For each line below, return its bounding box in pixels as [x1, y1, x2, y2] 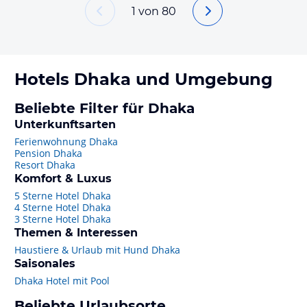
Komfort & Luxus [14, 172, 112, 185]
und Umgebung [131, 69, 273, 89]
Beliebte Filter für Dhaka [14, 100, 195, 116]
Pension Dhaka [14, 147, 82, 160]
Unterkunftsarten [14, 118, 116, 131]
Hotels [14, 69, 74, 89]
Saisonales [14, 257, 75, 270]
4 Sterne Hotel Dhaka [14, 201, 111, 214]
